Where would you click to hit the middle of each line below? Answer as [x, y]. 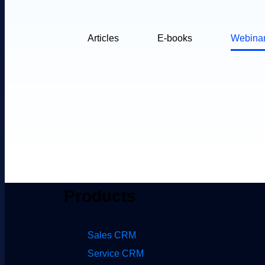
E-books [174, 38]
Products [100, 196]
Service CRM [115, 253]
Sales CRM [112, 235]
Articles [103, 38]
